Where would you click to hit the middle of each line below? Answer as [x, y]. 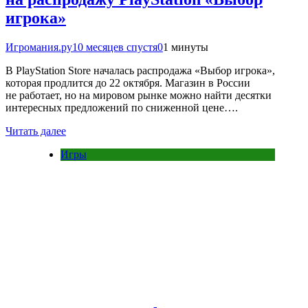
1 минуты [186, 47]
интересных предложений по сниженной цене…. [122, 107]
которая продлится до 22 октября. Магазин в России [128, 82]
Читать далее [36, 131]
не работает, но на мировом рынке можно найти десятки [139, 95]
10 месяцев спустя [115, 47]
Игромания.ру [39, 47]
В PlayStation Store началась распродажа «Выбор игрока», [140, 70]
